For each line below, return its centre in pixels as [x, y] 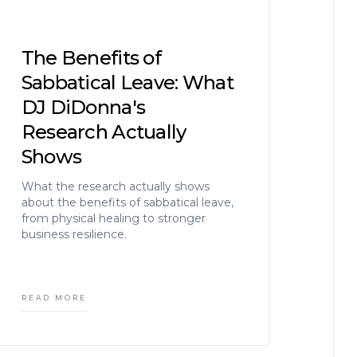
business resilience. [74, 234]
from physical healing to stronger [113, 218]
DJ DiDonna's [83, 107]
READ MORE [54, 298]
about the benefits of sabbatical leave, [127, 202]
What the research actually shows [115, 186]
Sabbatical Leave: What [127, 82]
